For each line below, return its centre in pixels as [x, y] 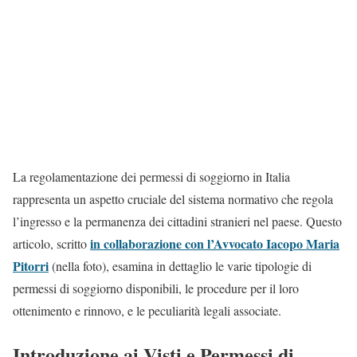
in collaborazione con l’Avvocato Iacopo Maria [215, 243]
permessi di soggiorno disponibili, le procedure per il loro [156, 288]
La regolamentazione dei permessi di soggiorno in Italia [151, 176]
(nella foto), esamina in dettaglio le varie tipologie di [180, 265]
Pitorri [31, 265]
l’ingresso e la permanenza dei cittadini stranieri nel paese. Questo [177, 221]
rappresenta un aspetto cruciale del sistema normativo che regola [173, 198]
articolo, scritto [51, 243]
